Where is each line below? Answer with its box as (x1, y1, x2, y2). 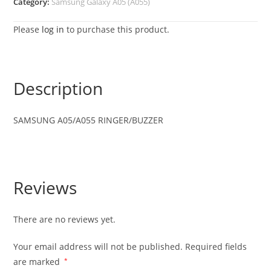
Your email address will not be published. (13, 241, 183, 252)
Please (13, 24, 42, 35)
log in (42, 24, 65, 35)
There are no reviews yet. (13, 214, 116, 225)
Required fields (185, 241, 247, 252)
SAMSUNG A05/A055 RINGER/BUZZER (13, 114, 164, 126)
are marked (13, 256, 63, 267)
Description (13, 77, 103, 100)
